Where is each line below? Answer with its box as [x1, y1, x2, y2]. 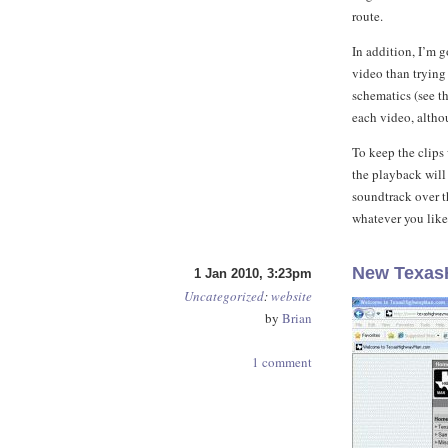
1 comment [252, 353, 312, 371]
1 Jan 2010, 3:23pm [194, 266, 312, 281]
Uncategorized [184, 287, 264, 305]
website [271, 287, 312, 305]
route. [352, 7, 383, 25]
